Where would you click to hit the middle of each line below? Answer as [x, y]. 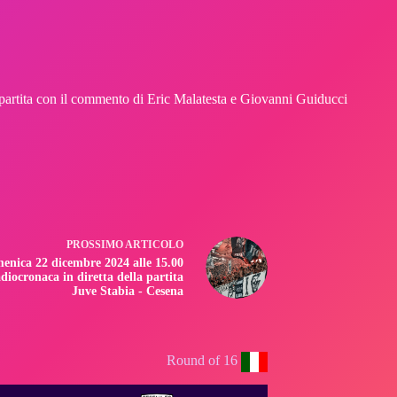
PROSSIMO [96, 245]
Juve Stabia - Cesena [128, 292]
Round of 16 [204, 361]
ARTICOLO [154, 245]
